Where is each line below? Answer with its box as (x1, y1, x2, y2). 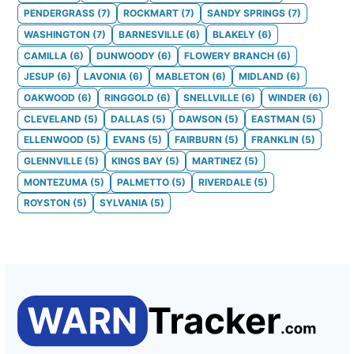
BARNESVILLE (119, 28, 183, 41)
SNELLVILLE (183, 91, 239, 104)
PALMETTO (117, 175, 169, 188)
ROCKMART (123, 7, 179, 20)
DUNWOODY (96, 49, 155, 62)
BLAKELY (213, 28, 255, 41)
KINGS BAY (111, 154, 163, 167)
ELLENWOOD (24, 134, 84, 146)
